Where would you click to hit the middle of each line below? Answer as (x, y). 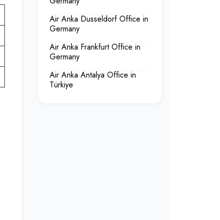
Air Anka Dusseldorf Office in (99, 19)
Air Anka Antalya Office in (93, 75)
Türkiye (61, 85)
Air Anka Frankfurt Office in (95, 47)
